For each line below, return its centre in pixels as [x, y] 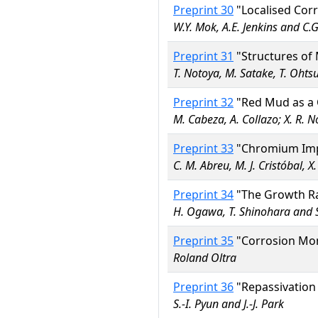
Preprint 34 [203, 194]
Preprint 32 [203, 102]
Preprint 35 [203, 241]
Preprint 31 [203, 56]
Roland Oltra [205, 258]
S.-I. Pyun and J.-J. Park [229, 304]
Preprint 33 [203, 148]
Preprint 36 [203, 287]
